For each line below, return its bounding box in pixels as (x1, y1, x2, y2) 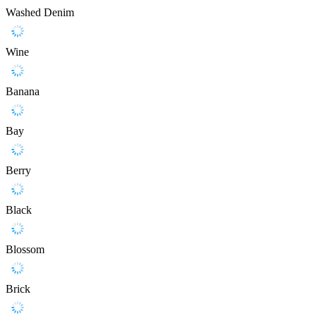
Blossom (6, 243, 44, 256)
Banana (6, 85, 39, 98)
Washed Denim (6, 6, 74, 19)
